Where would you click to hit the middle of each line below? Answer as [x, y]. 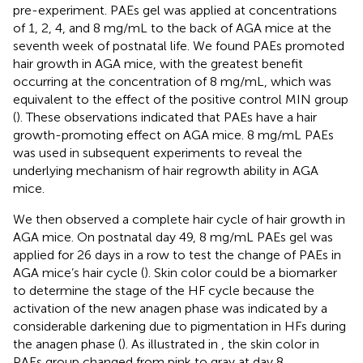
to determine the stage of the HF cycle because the [164, 290]
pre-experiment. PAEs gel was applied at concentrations [175, 10]
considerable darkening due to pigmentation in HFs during [179, 326]
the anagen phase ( [67, 344]
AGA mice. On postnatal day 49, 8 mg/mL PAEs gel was [173, 237]
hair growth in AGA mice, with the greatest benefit [158, 63]
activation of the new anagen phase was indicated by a [170, 308]
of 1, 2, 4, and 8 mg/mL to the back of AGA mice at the [172, 28]
